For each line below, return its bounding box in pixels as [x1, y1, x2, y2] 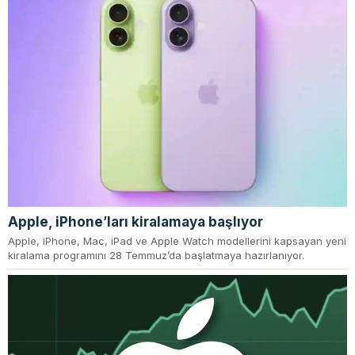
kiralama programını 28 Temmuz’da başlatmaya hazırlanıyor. [8, 249, 304, 262]
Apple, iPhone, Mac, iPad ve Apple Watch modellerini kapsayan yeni [8, 235, 346, 248]
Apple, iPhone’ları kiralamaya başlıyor [8, 214, 263, 231]
